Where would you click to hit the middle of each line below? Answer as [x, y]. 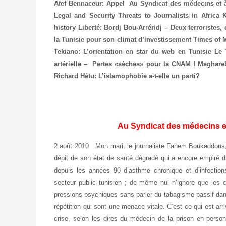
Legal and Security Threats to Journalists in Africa [137, 15]
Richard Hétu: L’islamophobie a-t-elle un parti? [127, 76]
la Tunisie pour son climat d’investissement [124, 39]
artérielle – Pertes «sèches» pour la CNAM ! [125, 64]
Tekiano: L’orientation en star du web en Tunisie [134, 51]
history [66, 27]
